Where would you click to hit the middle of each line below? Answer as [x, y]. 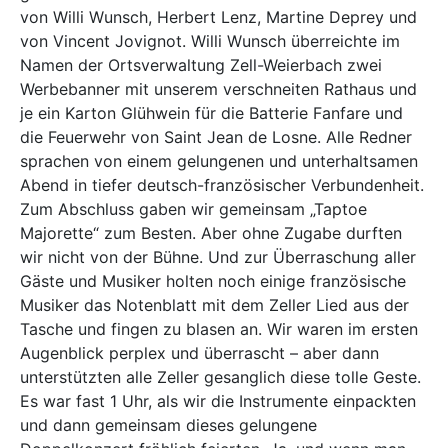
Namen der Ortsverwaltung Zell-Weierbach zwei [201, 65]
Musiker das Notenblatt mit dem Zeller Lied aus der [214, 305]
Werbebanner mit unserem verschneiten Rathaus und [218, 89]
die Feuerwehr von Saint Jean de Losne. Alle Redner [216, 137]
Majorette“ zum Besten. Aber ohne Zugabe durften [211, 233]
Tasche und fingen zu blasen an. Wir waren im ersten [219, 329]
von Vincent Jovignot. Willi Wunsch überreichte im [210, 41]
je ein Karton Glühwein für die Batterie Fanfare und [211, 113]
